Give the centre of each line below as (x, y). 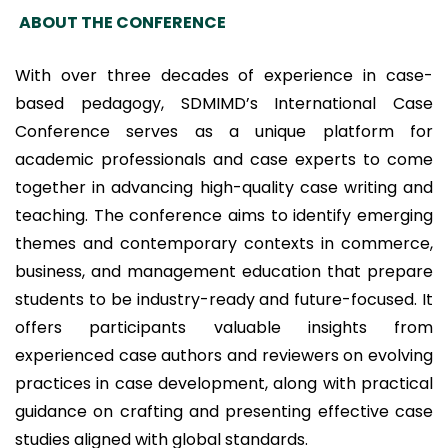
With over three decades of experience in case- (224, 75)
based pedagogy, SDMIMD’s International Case (224, 103)
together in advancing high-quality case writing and (224, 187)
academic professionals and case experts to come (224, 159)
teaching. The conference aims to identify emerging (224, 215)
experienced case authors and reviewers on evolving (224, 355)
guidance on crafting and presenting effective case (224, 411)
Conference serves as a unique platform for (224, 131)
